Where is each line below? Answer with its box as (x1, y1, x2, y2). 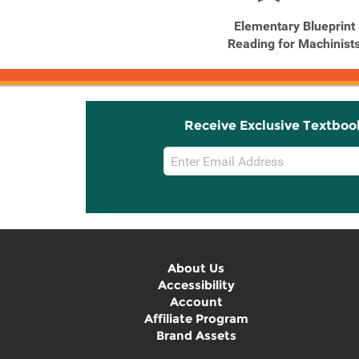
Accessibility (157, 277, 235, 292)
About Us (167, 260, 224, 276)
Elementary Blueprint (233, 18, 355, 34)
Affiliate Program (143, 311, 248, 326)
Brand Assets (155, 328, 236, 343)
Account (169, 294, 223, 309)
